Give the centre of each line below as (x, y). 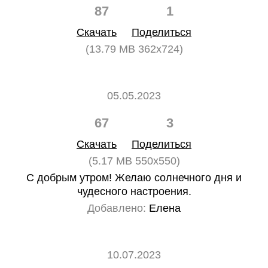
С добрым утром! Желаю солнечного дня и (134, 178)
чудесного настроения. (134, 191)
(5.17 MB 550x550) (134, 161)
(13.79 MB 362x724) (134, 49)
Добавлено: (117, 208)
